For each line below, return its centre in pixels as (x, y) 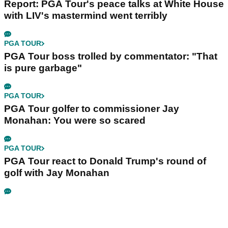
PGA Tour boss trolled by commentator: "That (111, 56)
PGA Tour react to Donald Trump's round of (105, 161)
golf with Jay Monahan (57, 173)
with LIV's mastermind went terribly (86, 16)
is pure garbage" (43, 68)
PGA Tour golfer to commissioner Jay (92, 109)
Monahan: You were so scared (75, 121)
